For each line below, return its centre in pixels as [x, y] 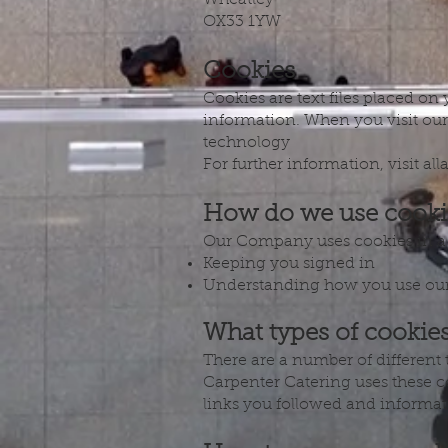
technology [246, 143]
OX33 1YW [242, 22]
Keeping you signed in [289, 264]
